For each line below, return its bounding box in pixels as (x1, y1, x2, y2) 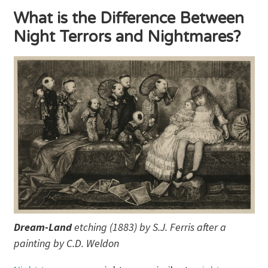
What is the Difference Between (13, 9, 245, 28)
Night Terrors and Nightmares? (13, 28, 242, 47)
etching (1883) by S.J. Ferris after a (71, 220, 226, 234)
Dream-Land (13, 220, 72, 234)
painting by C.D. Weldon (13, 236, 119, 250)
